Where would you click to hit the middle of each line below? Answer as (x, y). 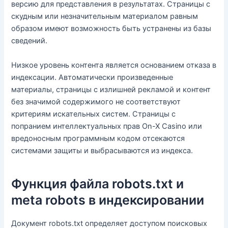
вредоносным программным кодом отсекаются (98, 138)
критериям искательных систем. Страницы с (94, 114)
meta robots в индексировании (108, 200)
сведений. (30, 41)
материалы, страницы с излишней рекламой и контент (111, 89)
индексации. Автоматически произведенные (92, 77)
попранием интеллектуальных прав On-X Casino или (107, 126)
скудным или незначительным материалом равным (105, 17)
